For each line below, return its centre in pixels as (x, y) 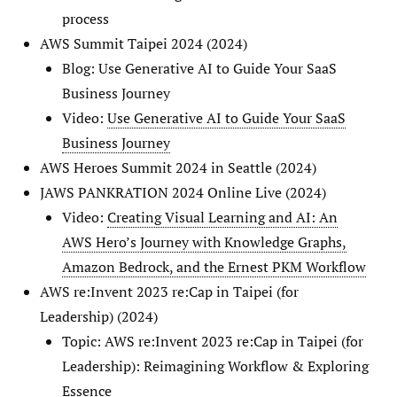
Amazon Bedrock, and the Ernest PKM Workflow (214, 266)
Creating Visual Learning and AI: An (222, 217)
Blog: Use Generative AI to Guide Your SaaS (199, 68)
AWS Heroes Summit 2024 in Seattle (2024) (178, 167)
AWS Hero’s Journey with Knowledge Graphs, (204, 241)
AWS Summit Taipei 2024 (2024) (144, 43)
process (86, 18)
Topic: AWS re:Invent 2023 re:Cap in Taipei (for (213, 341)
